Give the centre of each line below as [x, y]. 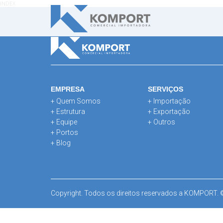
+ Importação [169, 101]
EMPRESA [68, 89]
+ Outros [162, 122]
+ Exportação [169, 111]
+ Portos [64, 132]
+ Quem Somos [76, 101]
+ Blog [61, 143]
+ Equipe [64, 122]
